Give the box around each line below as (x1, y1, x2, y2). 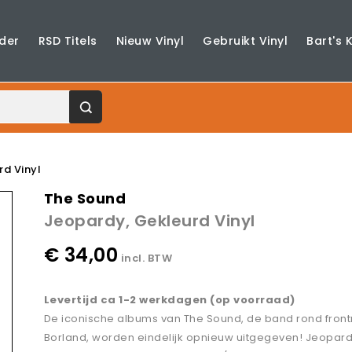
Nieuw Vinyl (115, 33, 185, 49)
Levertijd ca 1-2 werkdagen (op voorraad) (43, 292, 295, 308)
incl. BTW (120, 251, 173, 266)
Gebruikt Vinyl (203, 33, 288, 49)
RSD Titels (38, 33, 97, 49)
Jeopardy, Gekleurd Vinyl (43, 210, 255, 233)
